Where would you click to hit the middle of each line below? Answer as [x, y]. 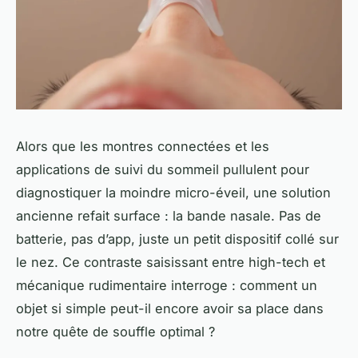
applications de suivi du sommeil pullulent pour [163, 170]
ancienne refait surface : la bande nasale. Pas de [169, 216]
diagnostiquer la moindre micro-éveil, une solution [173, 193]
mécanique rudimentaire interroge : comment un [167, 286]
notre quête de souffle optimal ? [115, 332]
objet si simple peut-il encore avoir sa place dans [170, 309]
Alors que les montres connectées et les [143, 147]
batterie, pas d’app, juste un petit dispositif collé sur [177, 239]
